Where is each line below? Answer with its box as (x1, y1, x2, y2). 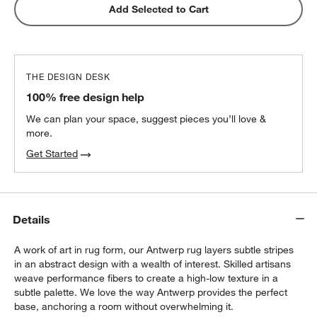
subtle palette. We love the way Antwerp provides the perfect (14, 285, 288, 299)
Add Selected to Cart (108, 3, 209, 16)
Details (13, 212, 51, 226)
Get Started (26, 146, 79, 160)
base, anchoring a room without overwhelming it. (14, 299, 234, 313)
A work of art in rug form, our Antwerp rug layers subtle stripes (14, 243, 294, 256)
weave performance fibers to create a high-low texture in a (14, 271, 279, 284)
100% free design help (26, 89, 145, 104)
